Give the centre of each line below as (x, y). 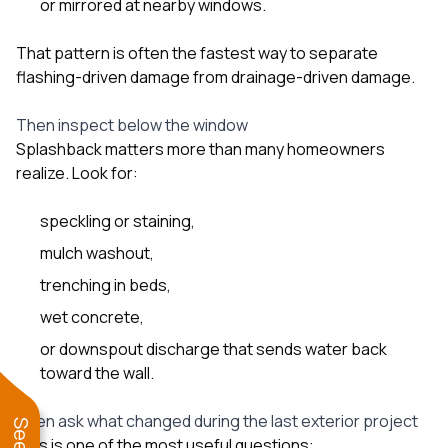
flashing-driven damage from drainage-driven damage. (215, 76)
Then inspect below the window (132, 124)
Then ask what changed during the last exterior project (217, 420)
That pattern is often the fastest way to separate (197, 52)
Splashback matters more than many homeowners (200, 148)
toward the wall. (97, 372)
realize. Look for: (77, 172)
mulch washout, (97, 252)
